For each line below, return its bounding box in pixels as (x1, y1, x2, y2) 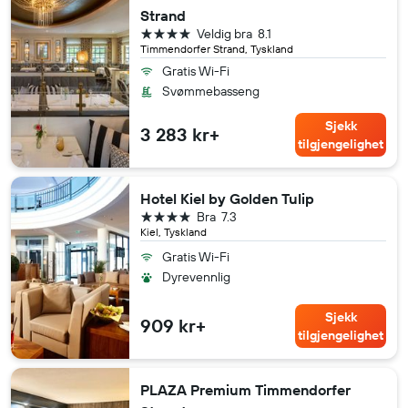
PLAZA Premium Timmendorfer (140, 380, 351, 399)
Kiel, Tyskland (140, 224, 207, 239)
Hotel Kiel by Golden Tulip (140, 189, 314, 208)
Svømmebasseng (162, 82, 260, 99)
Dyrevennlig (162, 268, 230, 285)
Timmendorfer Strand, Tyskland (140, 41, 293, 56)
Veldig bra (197, 25, 252, 42)
